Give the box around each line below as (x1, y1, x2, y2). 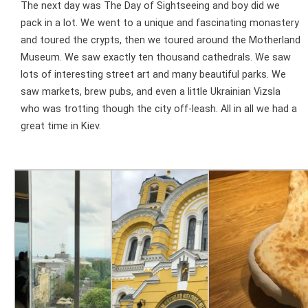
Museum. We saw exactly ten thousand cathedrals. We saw (21, 52, 291, 63)
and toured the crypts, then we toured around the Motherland (21, 34, 300, 46)
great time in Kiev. (21, 120, 101, 132)
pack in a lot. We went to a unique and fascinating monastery (21, 17, 299, 29)
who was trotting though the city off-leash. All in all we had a (21, 103, 297, 115)
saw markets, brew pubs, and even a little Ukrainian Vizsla (21, 86, 280, 98)
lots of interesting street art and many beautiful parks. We (21, 69, 286, 80)
